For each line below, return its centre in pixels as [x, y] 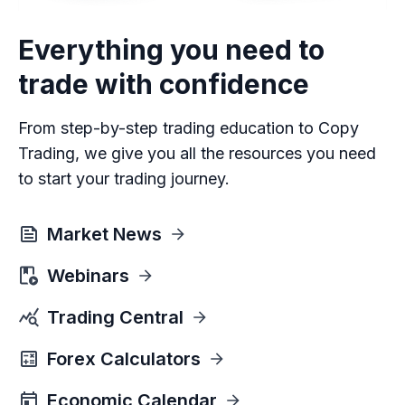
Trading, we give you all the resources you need [197, 154]
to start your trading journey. [124, 179]
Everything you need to [171, 50]
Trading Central [115, 318]
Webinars [88, 276]
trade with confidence [164, 85]
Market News [104, 235]
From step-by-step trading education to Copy [188, 128]
